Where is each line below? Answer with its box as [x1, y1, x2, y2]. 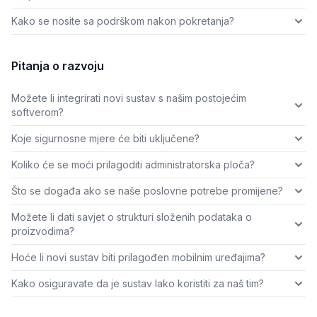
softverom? [11, 106, 64, 119]
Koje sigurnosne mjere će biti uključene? [11, 132, 200, 145]
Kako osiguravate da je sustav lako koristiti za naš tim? [11, 277, 264, 290]
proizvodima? [11, 225, 74, 238]
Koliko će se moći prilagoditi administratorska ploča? [11, 158, 255, 171]
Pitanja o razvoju [11, 59, 104, 74]
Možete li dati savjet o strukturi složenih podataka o [11, 211, 252, 224]
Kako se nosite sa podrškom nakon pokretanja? [11, 15, 234, 28]
